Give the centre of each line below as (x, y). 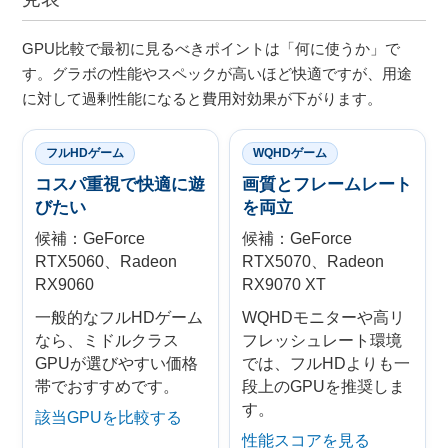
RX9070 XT (284, 284)
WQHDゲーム (290, 152)
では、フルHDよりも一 (326, 363)
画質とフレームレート (327, 184)
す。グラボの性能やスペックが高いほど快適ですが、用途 (217, 73)
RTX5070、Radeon (313, 261)
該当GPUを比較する (109, 417)
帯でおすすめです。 (107, 386)
